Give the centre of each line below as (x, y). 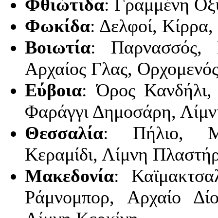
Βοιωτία (58, 47)
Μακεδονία (69, 176)
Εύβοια (53, 90)
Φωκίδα (57, 26)
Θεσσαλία (64, 133)
